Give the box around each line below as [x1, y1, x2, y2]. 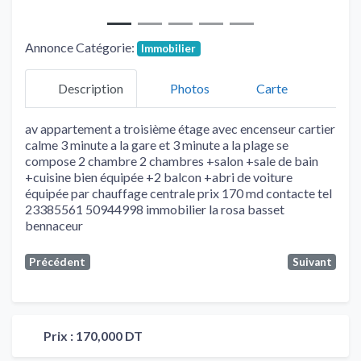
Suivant [292, 255, 332, 268]
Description [58, 81, 123, 97]
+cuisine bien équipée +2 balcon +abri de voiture [25, 168, 293, 185]
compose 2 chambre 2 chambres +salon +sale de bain [25, 152, 318, 168]
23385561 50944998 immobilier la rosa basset [25, 201, 284, 217]
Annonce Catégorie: [25, 39, 137, 55]
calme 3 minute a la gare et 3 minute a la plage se [25, 136, 288, 152]
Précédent [29, 255, 86, 268]
